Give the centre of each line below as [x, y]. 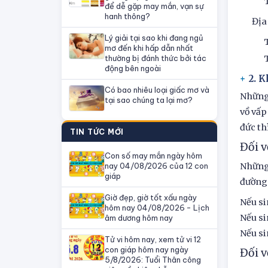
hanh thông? [127, 16]
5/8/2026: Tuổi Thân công [153, 260]
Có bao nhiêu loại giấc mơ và [157, 90]
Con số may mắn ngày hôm [153, 156]
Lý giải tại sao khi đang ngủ [154, 38]
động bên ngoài [133, 68]
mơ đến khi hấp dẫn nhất [149, 48]
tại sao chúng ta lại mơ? [149, 100]
